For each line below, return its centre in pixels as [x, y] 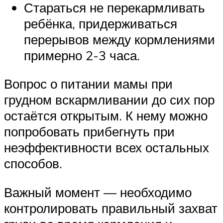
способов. [33, 164]
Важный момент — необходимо [98, 192]
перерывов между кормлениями [119, 39]
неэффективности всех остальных [107, 148]
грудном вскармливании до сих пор [109, 100]
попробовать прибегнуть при [89, 132]
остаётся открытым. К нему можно [106, 116]
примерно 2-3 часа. [82, 55]
